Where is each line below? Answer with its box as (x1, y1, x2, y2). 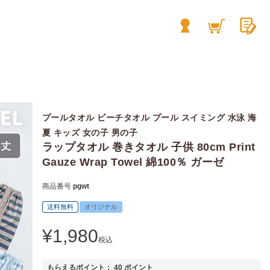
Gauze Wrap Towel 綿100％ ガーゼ (42, 156, 224, 169)
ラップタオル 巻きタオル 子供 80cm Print (42, 141, 256, 154)
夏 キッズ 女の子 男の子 (42, 128, 138, 138)
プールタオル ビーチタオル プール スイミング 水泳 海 (42, 113, 257, 123)
